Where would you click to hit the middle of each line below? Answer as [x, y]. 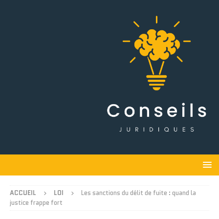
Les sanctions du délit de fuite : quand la [139, 193]
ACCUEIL [23, 193]
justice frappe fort [36, 203]
